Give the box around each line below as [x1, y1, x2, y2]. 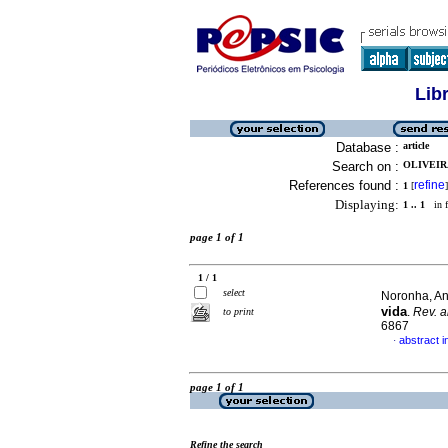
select [223, 287, 245, 298]
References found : [289, 178, 399, 193]
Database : [336, 140, 399, 155]
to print [223, 306, 254, 317]
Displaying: [335, 197, 399, 212]
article [403, 140, 429, 151]
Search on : [332, 159, 399, 174]
